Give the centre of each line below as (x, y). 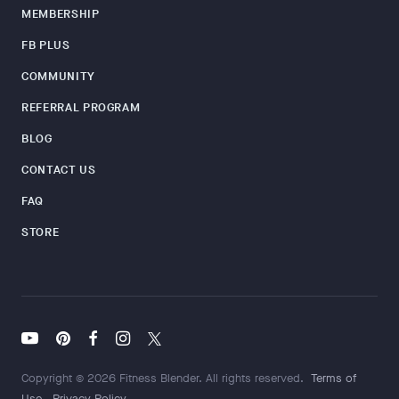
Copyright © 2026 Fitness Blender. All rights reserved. (164, 378)
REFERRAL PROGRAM (81, 107)
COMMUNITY (58, 76)
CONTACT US (59, 169)
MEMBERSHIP (61, 13)
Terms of (334, 378)
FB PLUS (46, 45)
